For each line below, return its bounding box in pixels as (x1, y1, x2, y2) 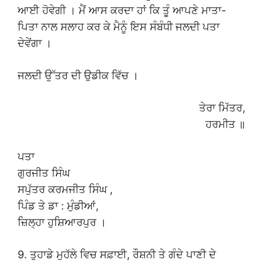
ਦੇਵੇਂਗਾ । (18, 37, 52, 50)
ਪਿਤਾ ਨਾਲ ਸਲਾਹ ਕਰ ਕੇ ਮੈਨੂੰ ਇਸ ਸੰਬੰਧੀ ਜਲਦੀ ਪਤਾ (18, 21, 220, 33)
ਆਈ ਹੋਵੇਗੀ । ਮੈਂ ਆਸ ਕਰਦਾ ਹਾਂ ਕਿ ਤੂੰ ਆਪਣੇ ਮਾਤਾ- (18, 4, 226, 17)
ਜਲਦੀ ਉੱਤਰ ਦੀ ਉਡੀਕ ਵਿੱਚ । (18, 69, 139, 82)
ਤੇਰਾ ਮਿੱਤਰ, (199, 102, 245, 114)
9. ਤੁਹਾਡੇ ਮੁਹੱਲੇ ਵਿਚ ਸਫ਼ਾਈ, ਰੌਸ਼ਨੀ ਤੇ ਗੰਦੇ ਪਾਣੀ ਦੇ (18, 248, 216, 261)
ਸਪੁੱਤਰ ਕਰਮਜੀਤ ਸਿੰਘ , (18, 183, 113, 196)
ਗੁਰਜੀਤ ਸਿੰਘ (18, 167, 70, 180)
